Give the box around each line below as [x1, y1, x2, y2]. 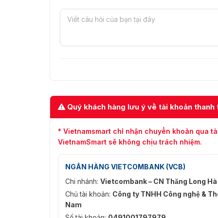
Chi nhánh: [65, 177, 100, 186]
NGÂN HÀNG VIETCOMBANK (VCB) [65, 163, 185, 171]
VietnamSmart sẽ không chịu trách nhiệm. [58, 138, 202, 146]
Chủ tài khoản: [65, 190, 112, 199]
